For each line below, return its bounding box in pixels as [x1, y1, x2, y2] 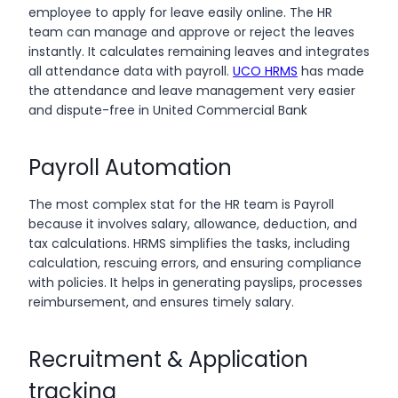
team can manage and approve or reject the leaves [28, 22, 354, 41]
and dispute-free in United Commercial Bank [28, 100, 307, 119]
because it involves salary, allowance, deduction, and [28, 214, 357, 233]
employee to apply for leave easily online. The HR [28, 3, 332, 21]
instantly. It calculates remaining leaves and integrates [28, 42, 370, 60]
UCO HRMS [233, 61, 298, 80]
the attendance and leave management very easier [28, 81, 355, 99]
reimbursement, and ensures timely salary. [28, 292, 298, 311]
